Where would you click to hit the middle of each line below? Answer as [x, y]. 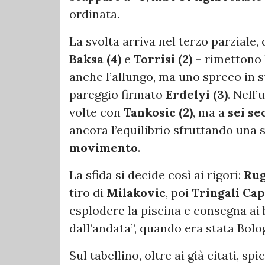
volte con [96, 112]
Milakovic [136, 193]
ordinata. [94, 14]
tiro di [88, 193]
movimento [104, 148]
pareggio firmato [117, 95]
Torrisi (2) [163, 59]
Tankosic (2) [158, 112]
